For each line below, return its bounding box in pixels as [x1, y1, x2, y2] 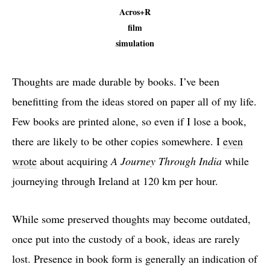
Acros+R [119, 5, 151, 18]
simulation [116, 37, 154, 49]
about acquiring [37, 154, 111, 168]
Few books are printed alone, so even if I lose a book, [12, 114, 246, 128]
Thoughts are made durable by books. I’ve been [12, 74, 219, 89]
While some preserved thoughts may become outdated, [12, 212, 251, 226]
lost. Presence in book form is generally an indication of [12, 251, 257, 266]
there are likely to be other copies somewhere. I [12, 134, 223, 148]
